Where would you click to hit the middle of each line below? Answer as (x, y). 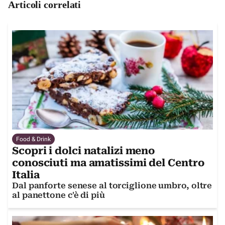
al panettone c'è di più (59, 195)
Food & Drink (33, 139)
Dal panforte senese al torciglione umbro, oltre (112, 186)
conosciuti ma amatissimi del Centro (108, 163)
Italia (26, 175)
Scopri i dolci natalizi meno (84, 151)
